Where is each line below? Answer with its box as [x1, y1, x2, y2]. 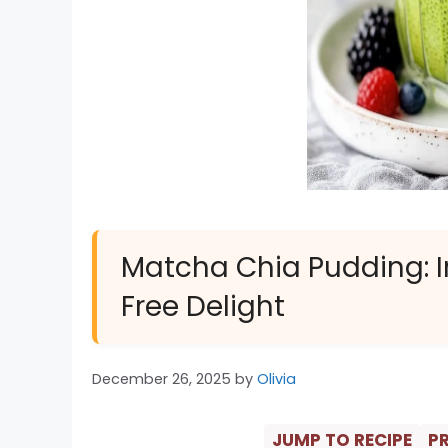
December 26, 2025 [92, 369, 231, 390]
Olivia [257, 369, 296, 390]
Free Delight [121, 287, 285, 327]
